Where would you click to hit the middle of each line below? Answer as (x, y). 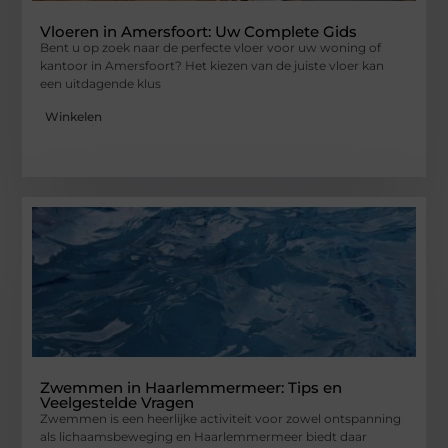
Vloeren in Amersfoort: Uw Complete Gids (199, 32)
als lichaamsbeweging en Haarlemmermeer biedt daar (204, 436)
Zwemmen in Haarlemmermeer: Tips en (191, 387)
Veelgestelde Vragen (117, 402)
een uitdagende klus (101, 84)
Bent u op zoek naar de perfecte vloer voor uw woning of (211, 48)
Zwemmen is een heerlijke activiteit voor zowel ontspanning (221, 418)
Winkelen (74, 116)
